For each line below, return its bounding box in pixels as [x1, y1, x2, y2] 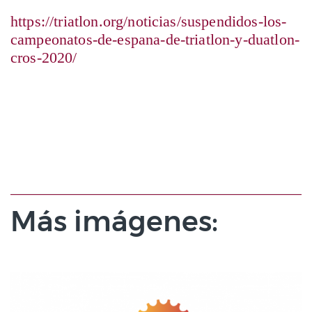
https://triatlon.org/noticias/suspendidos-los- [10, 13, 287, 31]
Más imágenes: [10, 204, 218, 239]
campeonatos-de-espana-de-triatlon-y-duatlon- [10, 31, 300, 49]
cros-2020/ [10, 49, 77, 67]
